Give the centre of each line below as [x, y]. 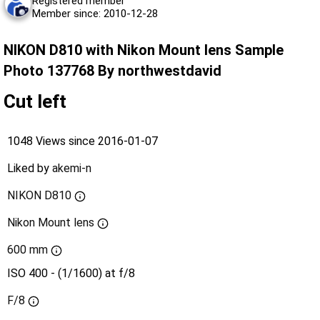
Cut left [35, 102]
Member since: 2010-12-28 [95, 14]
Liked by [30, 169]
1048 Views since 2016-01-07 [82, 141]
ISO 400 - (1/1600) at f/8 [71, 274]
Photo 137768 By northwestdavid [112, 71]
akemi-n [72, 169]
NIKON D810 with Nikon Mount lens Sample [144, 50]
